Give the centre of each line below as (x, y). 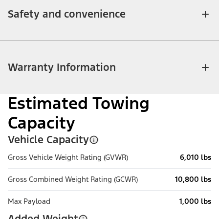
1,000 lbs (195, 201)
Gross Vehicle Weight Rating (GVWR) (68, 157)
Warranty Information (62, 67)
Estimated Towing (79, 104)
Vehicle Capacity (48, 140)
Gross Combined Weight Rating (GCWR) (73, 179)
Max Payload (29, 201)
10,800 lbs (193, 179)
